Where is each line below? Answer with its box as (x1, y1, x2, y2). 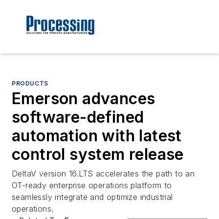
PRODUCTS (12, 80, 48, 88)
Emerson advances (12, 89, 155, 109)
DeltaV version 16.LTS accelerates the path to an (12, 169, 195, 179)
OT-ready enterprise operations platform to (12, 180, 172, 191)
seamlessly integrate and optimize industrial (12, 192, 173, 202)
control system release (12, 145, 184, 164)
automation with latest (12, 126, 182, 146)
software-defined (12, 108, 144, 127)
